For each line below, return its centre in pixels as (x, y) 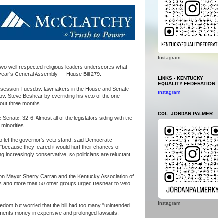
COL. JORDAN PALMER (185, 113)
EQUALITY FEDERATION (186, 83)
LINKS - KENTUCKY (181, 78)
